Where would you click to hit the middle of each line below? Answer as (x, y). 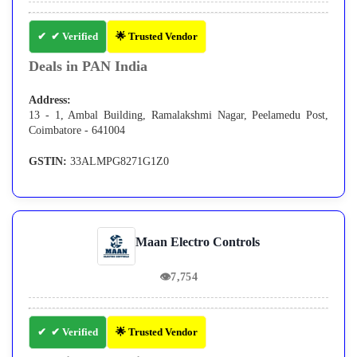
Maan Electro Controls (198, 242)
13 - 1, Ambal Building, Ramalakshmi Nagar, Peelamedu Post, (178, 116)
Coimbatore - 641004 (77, 131)
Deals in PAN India (88, 67)
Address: (50, 100)
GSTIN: (48, 162)
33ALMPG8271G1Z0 (118, 162)
